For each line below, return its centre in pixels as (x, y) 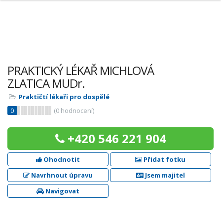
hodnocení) (77, 110)
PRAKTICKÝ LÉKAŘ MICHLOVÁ (81, 70)
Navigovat (61, 191)
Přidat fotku (164, 159)
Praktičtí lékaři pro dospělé (64, 97)
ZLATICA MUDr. (46, 83)
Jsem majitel (164, 175)
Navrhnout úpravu (61, 175)
